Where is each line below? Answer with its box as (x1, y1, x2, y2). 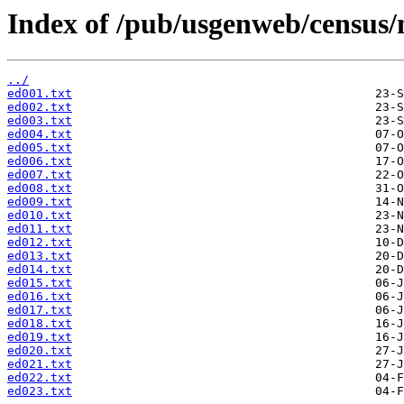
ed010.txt (7, 208, 72, 223)
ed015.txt (7, 276, 72, 290)
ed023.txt (7, 384, 72, 399)
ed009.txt (7, 195, 72, 209)
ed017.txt (7, 303, 72, 317)
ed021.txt (7, 357, 72, 372)
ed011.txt (7, 222, 72, 236)
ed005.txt (7, 141, 72, 155)
